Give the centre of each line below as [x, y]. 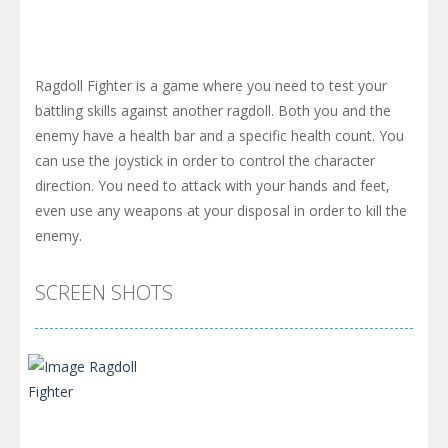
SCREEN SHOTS [104, 292]
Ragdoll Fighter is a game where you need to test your [211, 85]
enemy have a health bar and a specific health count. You [219, 135]
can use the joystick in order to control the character [205, 160]
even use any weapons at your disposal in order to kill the [221, 210]
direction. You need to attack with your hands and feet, [212, 185]
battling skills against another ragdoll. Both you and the [213, 110]
